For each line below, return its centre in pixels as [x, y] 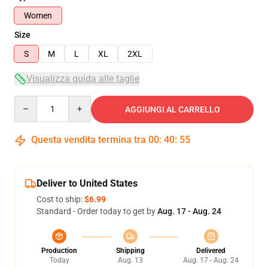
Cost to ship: [60, 199]
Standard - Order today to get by [97, 211]
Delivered [211, 251]
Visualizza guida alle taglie [83, 79]
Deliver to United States [87, 183]
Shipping [130, 251]
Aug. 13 [130, 260]
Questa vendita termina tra [89, 140]
